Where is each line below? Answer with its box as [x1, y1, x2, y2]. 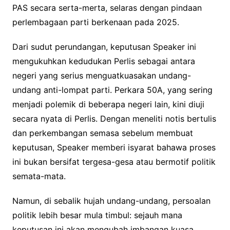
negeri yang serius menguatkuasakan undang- [12, 70, 191, 81]
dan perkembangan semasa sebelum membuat [12, 128, 193, 139]
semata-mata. [12, 171, 66, 182]
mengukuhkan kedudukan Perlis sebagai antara [12, 56, 195, 67]
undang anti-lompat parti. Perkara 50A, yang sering [12, 85, 213, 95]
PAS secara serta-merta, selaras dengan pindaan [12, 3, 202, 13]
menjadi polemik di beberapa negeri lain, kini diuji [12, 99, 204, 110]
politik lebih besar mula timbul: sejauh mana [12, 210, 182, 221]
